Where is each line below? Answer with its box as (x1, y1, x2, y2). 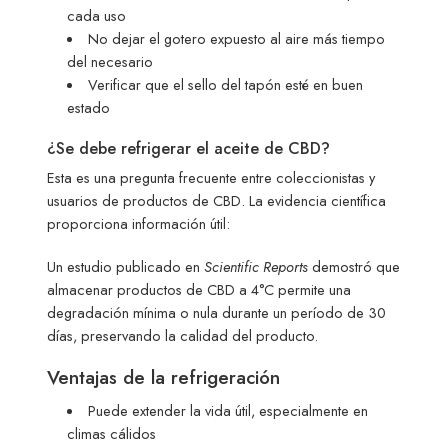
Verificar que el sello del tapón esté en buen (87, 74, 363, 96)
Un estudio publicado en (47, 256, 205, 278)
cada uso (67, 5, 127, 27)
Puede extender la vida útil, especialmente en (87, 399, 368, 421)
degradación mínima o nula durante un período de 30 (47, 302, 387, 324)
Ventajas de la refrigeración (47, 364, 281, 392)
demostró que (308, 256, 401, 278)
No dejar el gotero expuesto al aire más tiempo (87, 28, 385, 50)
